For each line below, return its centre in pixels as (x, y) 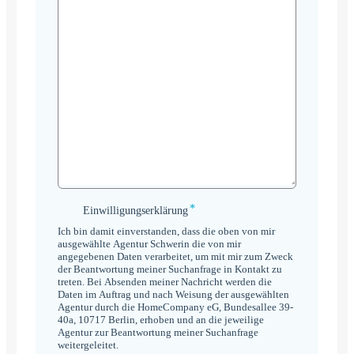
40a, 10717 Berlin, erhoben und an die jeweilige (161, 319)
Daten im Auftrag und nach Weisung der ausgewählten (173, 294)
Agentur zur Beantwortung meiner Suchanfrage (158, 332)
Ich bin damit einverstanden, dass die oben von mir (166, 231)
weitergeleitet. (89, 345)
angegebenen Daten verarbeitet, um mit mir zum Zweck (175, 256)
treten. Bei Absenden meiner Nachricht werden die (165, 281)
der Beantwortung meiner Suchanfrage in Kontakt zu (170, 269)
